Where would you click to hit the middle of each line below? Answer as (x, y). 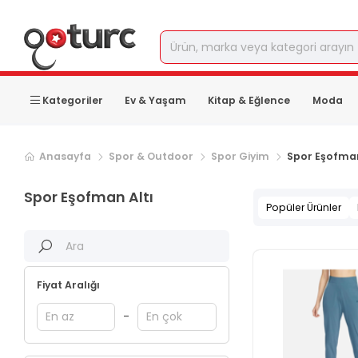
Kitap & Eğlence (249, 100)
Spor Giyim (240, 156)
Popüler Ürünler (303, 207)
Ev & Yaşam (156, 100)
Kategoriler (73, 100)
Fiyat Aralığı (68, 285)
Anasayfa (65, 156)
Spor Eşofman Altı (89, 197)
